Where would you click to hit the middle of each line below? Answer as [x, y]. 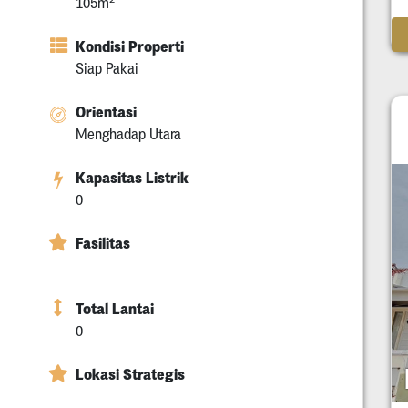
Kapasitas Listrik [132, 178]
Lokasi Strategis [130, 375]
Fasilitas [103, 244]
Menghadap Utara [128, 134]
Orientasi [106, 112]
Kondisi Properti [130, 47]
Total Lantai [115, 309]
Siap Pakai [107, 69]
